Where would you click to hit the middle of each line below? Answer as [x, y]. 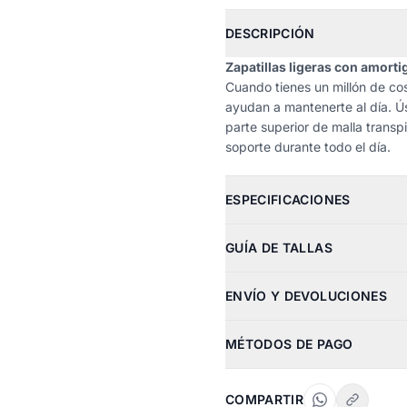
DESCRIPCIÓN [270, 33]
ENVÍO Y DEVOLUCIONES [306, 296]
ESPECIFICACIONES [288, 199]
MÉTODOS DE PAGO [289, 344]
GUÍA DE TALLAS [279, 248]
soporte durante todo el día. [308, 147]
